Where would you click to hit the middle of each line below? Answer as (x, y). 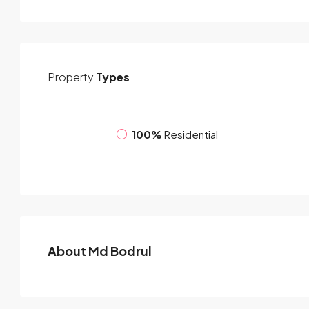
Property (71, 77)
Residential (191, 134)
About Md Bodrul (100, 251)
